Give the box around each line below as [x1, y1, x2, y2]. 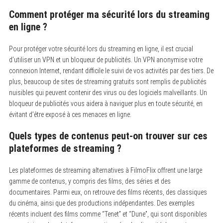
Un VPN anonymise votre [132, 55, 203, 64]
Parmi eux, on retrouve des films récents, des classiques [51, 188, 207, 196]
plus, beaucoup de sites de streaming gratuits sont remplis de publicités [8, 77, 207, 86]
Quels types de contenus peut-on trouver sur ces [8, 129, 208, 142]
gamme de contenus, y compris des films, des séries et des [8, 177, 171, 185]
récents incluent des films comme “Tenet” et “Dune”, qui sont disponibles [8, 210, 207, 218]
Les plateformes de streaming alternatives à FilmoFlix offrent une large [8, 166, 202, 174]
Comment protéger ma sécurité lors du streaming [8, 8, 210, 20]
